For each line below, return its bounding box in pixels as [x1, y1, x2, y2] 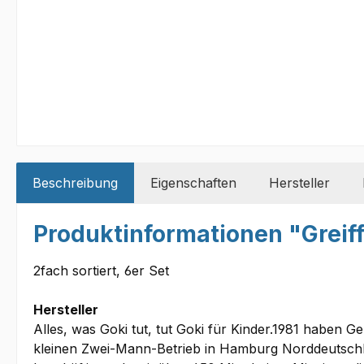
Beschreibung [32, 175, 118, 191]
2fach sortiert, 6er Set [33, 262, 169, 279]
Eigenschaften [150, 175, 236, 191]
